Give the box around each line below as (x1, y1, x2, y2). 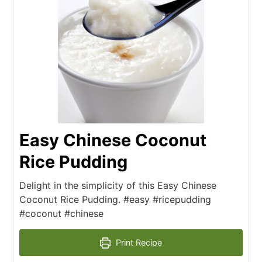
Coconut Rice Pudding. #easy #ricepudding (19, 194, 212, 206)
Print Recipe (113, 237, 163, 248)
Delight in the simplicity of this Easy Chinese (19, 180, 217, 192)
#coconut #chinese (19, 208, 104, 220)
